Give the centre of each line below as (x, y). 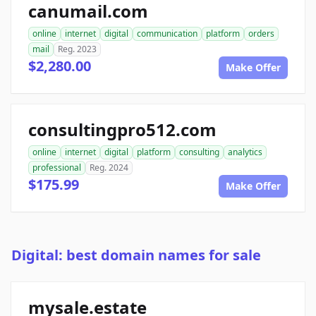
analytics (245, 152)
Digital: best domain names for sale (136, 255)
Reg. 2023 (77, 49)
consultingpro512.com (122, 130)
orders (261, 34)
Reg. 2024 (109, 168)
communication (167, 34)
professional (57, 168)
